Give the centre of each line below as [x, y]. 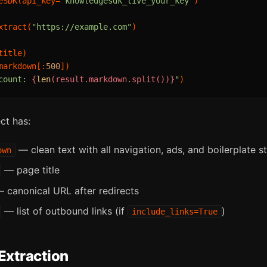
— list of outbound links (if [64, 211]
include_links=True [175, 211]
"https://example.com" [82, 27]
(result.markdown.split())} [113, 79]
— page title [30, 170]
